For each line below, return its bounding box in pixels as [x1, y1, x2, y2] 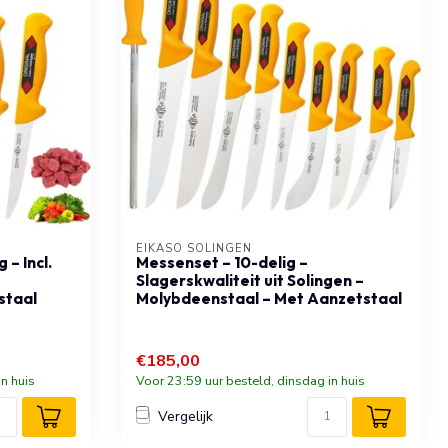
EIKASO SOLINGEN [136, 240, 252, 256]
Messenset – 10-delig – [136, 252, 308, 272]
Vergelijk [158, 407, 213, 427]
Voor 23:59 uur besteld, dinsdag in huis [136, 371, 365, 389]
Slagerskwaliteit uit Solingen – [136, 270, 364, 290]
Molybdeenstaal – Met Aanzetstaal [136, 288, 402, 308]
